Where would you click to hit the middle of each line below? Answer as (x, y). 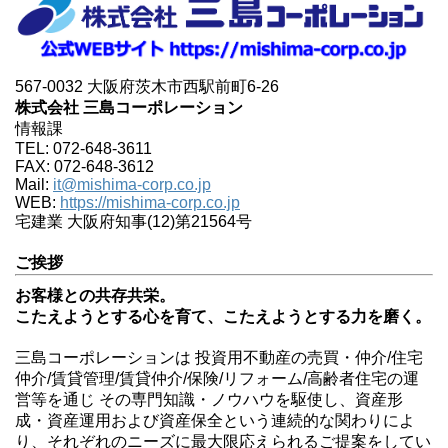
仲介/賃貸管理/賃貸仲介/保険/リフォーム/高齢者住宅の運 (217, 379)
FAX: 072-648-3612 (84, 167)
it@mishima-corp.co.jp (132, 185)
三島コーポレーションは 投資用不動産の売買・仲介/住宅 (219, 358)
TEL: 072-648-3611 (83, 149)
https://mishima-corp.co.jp (150, 203)
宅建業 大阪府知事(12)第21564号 (133, 222)
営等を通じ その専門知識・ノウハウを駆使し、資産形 (209, 400)
